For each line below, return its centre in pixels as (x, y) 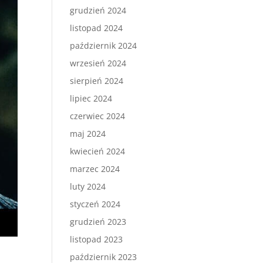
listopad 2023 (97, 239)
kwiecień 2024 (98, 151)
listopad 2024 (97, 28)
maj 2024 (88, 134)
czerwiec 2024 (98, 116)
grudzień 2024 (98, 10)
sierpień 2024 (97, 81)
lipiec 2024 (91, 98)
